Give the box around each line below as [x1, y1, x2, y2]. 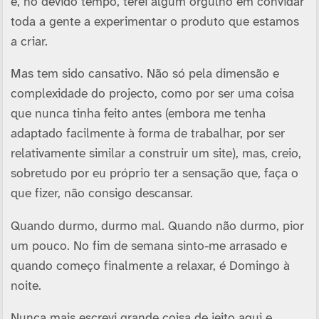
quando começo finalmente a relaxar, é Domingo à [10, 259, 290, 273]
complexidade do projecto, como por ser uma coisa [10, 88, 294, 101]
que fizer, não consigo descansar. [10, 187, 193, 201]
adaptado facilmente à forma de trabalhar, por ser [10, 127, 285, 141]
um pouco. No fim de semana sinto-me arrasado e [10, 239, 287, 253]
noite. [10, 279, 41, 293]
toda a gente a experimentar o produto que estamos [10, 15, 299, 28]
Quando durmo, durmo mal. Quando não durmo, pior [10, 219, 304, 233]
